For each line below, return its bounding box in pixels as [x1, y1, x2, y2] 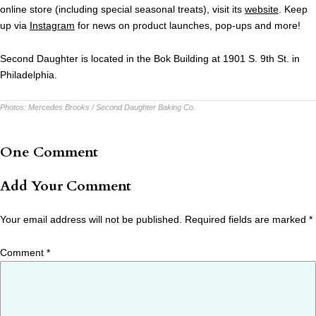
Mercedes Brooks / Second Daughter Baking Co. [28, 103, 195, 112]
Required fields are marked [185, 214, 309, 226]
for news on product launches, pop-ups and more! [75, 20, 300, 32]
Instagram [30, 20, 75, 32]
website [245, 4, 279, 16]
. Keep [279, 4, 308, 16]
